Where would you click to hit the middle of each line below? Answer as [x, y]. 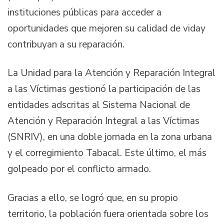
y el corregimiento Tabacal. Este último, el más [107, 153]
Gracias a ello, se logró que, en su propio [93, 198]
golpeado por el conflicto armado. [79, 169]
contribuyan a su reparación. [66, 44]
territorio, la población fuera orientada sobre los [108, 214]
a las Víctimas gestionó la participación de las [104, 89]
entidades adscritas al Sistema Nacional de [99, 105]
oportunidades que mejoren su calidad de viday [106, 28]
